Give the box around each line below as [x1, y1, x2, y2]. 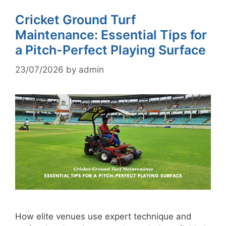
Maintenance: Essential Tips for [15, 27, 207, 42]
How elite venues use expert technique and [15, 211, 192, 222]
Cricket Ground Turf [15, 12, 136, 27]
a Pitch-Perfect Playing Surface [15, 42, 206, 58]
